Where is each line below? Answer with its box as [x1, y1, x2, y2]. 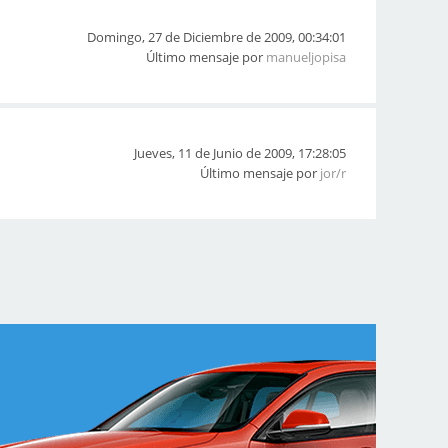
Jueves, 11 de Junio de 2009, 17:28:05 [134, 144, 346, 162]
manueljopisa [266, 48, 346, 66]
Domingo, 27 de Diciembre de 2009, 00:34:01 [87, 28, 346, 46]
